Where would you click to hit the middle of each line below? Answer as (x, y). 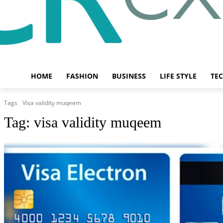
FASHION (82, 76)
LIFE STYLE (178, 76)
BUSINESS (129, 76)
